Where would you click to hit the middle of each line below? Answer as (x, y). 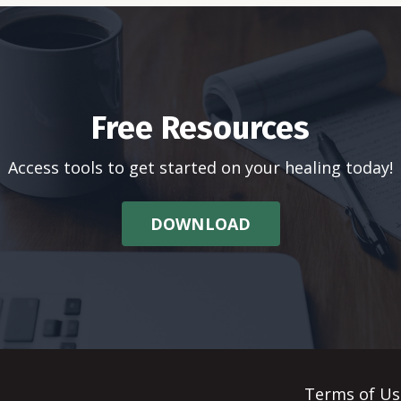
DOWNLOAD (200, 223)
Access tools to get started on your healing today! (200, 167)
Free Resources (200, 128)
